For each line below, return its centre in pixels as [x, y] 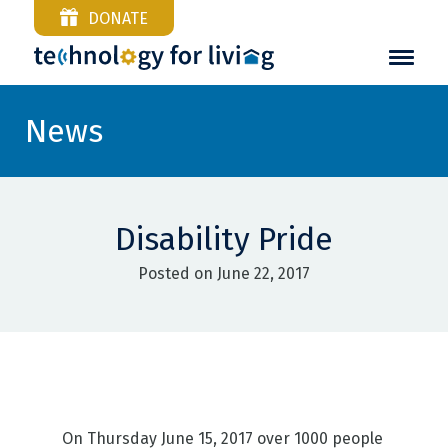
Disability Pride [223, 239]
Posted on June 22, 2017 [223, 273]
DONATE [117, 18]
